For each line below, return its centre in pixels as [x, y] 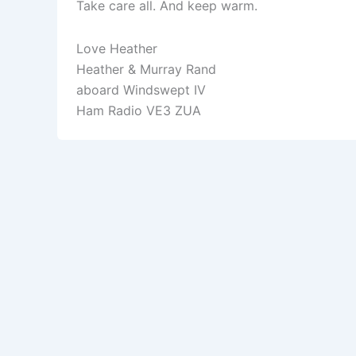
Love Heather [117, 49]
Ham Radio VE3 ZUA [139, 111]
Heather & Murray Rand [146, 70]
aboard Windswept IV [141, 90]
